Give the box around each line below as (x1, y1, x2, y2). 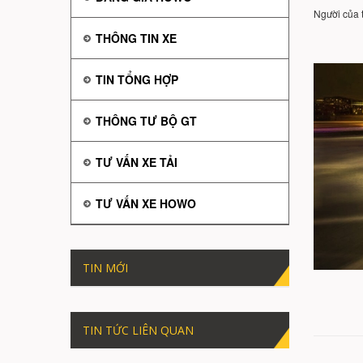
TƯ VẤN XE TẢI (96, 154, 177, 171)
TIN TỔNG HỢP (96, 71, 178, 88)
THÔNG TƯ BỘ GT (96, 113, 197, 130)
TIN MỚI (83, 260, 128, 276)
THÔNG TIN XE (96, 30, 177, 47)
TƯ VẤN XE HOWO (96, 195, 196, 212)
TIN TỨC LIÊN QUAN (83, 322, 194, 339)
